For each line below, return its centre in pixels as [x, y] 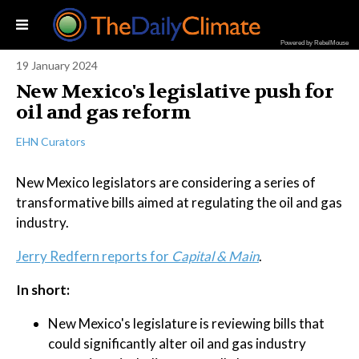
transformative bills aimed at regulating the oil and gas [179, 202]
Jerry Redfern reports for [94, 256]
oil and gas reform [103, 113]
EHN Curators [51, 141]
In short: [43, 290]
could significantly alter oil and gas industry [177, 343]
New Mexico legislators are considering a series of [166, 182]
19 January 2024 [57, 65]
